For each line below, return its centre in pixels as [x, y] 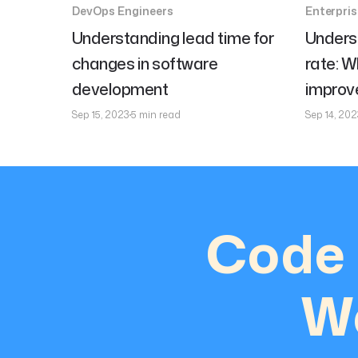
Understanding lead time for [173, 38]
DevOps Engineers [122, 11]
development [120, 89]
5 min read [155, 115]
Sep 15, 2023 [100, 115]
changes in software [145, 63]
